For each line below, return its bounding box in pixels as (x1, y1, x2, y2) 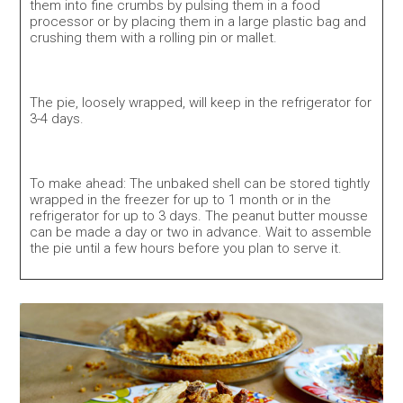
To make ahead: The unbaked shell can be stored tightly (30, 175, 371, 193)
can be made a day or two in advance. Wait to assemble (30, 224, 372, 241)
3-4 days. (30, 111, 85, 128)
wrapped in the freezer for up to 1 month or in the (30, 192, 332, 209)
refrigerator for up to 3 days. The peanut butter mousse (30, 208, 369, 225)
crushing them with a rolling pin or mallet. (30, 30, 278, 47)
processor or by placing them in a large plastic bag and (30, 13, 367, 31)
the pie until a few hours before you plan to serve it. (30, 240, 343, 257)
